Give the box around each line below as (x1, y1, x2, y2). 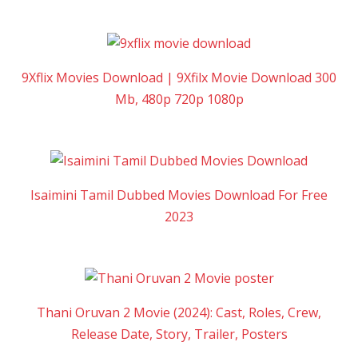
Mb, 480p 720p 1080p (114, 90, 244, 109)
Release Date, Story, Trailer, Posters (70, 325, 288, 344)
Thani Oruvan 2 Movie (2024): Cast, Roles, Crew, (37, 304, 321, 322)
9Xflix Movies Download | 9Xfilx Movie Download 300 (22, 69, 336, 87)
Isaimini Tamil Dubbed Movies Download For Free (30, 186, 328, 205)
